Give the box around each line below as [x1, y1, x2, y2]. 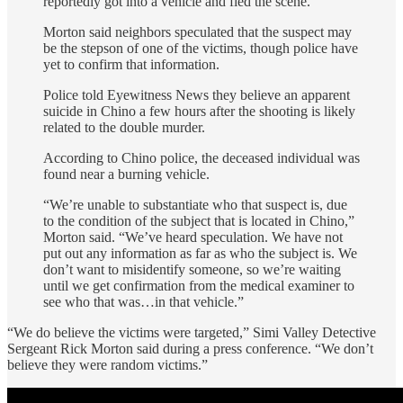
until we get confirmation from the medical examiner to [43, 277, 354, 293]
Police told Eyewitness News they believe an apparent [43, 86, 350, 103]
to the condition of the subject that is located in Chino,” [43, 212, 354, 228]
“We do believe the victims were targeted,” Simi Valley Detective [7, 324, 376, 340]
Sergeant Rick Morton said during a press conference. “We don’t [7, 340, 373, 356]
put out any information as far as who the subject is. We [43, 245, 357, 261]
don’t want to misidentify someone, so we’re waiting [43, 261, 341, 277]
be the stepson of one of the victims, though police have [43, 40, 358, 56]
